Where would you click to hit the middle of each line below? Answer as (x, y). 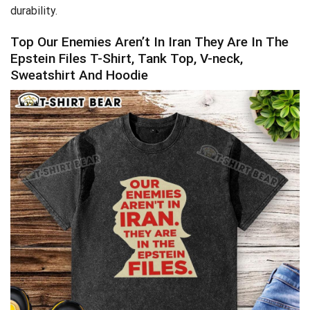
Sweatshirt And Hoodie (79, 75)
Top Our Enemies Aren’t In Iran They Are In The (149, 42)
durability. (34, 10)
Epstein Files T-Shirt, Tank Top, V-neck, (127, 58)
